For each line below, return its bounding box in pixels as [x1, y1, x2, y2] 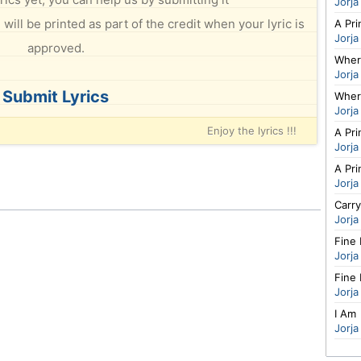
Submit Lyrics [2, 87, 109, 106]
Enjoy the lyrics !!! [207, 124, 297, 137]
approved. [27, 40, 85, 56]
